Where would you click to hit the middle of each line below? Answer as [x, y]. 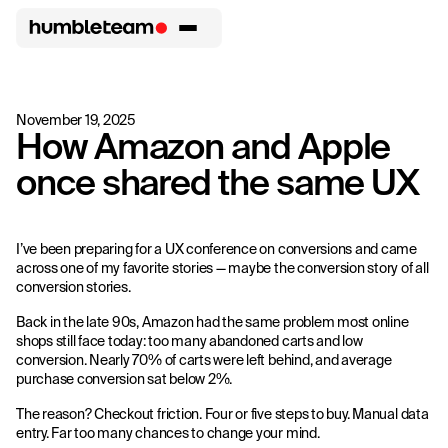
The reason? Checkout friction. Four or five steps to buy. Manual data [222, 414]
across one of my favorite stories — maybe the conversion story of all [222, 268]
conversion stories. [73, 287]
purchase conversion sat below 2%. [124, 379]
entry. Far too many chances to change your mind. [168, 433]
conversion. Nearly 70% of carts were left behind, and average [204, 360]
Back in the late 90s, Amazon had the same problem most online [212, 322]
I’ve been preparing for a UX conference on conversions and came [217, 249]
